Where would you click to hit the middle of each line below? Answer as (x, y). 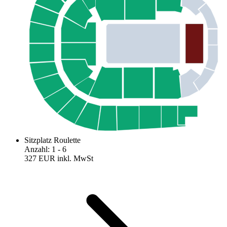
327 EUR (40, 159)
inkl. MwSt (75, 159)
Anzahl (36, 149)
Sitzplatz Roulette (52, 140)
